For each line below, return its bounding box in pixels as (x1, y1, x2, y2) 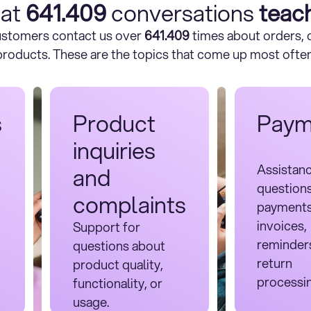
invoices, (257, 216, 308, 235)
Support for (73, 217, 141, 236)
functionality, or (73, 274, 163, 292)
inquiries (73, 133, 156, 167)
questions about (73, 236, 166, 255)
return (257, 253, 293, 272)
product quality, (73, 255, 164, 274)
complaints (73, 187, 187, 221)
